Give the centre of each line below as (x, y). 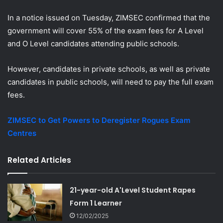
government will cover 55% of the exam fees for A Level (106, 30)
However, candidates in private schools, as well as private (109, 69)
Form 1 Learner (96, 203)
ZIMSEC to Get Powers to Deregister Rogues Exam (99, 120)
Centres (22, 133)
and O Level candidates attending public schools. (93, 43)
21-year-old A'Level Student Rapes (133, 190)
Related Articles (39, 160)
